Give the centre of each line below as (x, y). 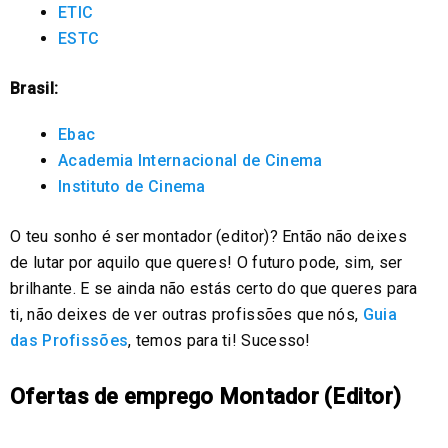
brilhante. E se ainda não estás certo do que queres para (214, 288)
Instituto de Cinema (132, 186)
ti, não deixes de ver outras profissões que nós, (186, 314)
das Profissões (69, 340)
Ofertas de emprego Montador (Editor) (205, 396)
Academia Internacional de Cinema (190, 160)
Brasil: (34, 88)
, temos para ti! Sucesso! (219, 340)
